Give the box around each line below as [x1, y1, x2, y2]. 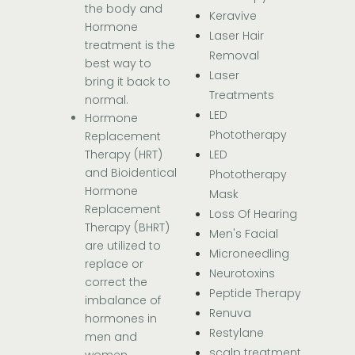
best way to [85, 55, 152, 72]
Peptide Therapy [209, 285, 301, 302]
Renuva [209, 305, 251, 322]
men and [85, 329, 138, 345]
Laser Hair [209, 28, 264, 44]
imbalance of [85, 292, 162, 309]
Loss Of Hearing [209, 206, 297, 223]
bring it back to [85, 74, 171, 90]
